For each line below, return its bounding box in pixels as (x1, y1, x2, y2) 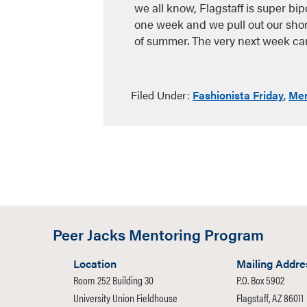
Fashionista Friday (193, 87, 284, 103)
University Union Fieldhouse (73, 290, 177, 306)
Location (73, 256, 116, 271)
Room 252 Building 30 (73, 272, 153, 288)
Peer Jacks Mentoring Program (53, 223, 264, 245)
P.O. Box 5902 (236, 272, 284, 288)
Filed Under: (131, 87, 193, 103)
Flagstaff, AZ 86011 (236, 290, 304, 306)
